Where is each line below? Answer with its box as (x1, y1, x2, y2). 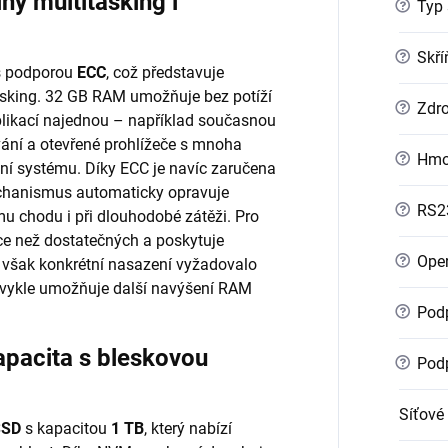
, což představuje (106, 62, 224, 82)
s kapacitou (21, 418, 111, 438)
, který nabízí (144, 418, 232, 438)
